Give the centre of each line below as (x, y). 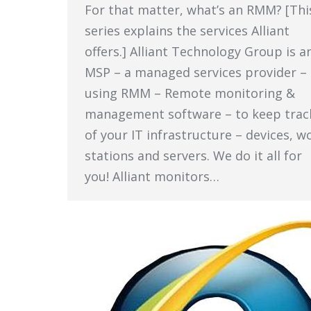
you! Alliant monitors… (152, 176)
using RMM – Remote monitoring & (190, 93)
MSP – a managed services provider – (196, 72)
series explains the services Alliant (187, 31)
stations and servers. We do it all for (193, 155)
